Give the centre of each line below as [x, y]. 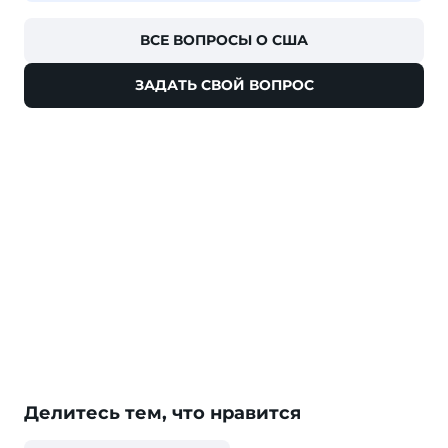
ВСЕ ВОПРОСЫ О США [224, 40]
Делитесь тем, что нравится [162, 413]
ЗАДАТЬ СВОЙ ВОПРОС [224, 85]
